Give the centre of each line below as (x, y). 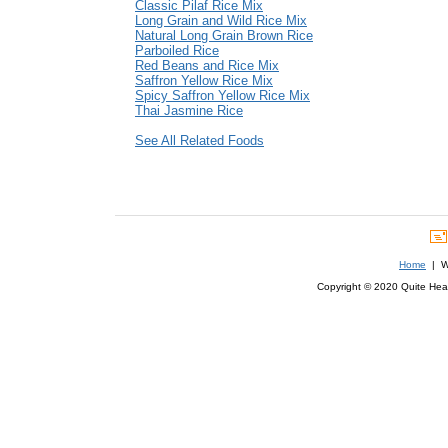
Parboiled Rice (177, 51)
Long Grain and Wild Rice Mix (221, 21)
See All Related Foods (199, 141)
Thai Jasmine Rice (189, 111)
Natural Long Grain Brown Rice (224, 36)
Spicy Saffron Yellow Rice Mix (222, 96)
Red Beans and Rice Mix (207, 66)
